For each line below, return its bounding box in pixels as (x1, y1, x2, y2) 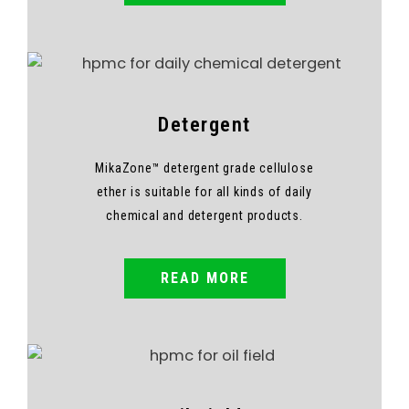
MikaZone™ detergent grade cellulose (95, 160, 314, 175)
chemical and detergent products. (106, 207, 303, 223)
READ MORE (160, 268, 249, 287)
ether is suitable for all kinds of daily (96, 184, 312, 199)
